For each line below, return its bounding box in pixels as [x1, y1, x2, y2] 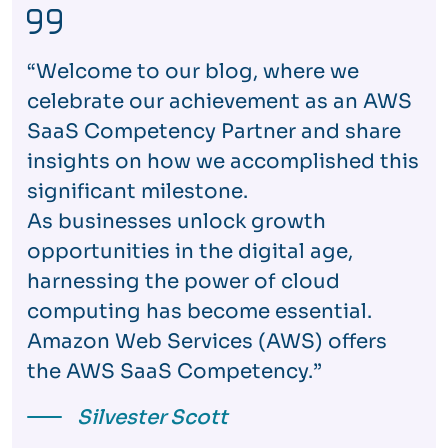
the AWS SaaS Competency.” [27, 359, 322, 384]
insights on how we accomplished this [27, 149, 419, 174]
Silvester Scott [77, 405, 228, 430]
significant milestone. [27, 179, 248, 204]
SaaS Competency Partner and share [27, 119, 401, 144]
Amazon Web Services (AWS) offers [27, 329, 387, 354]
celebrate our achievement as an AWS [27, 89, 412, 114]
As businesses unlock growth [27, 209, 326, 234]
